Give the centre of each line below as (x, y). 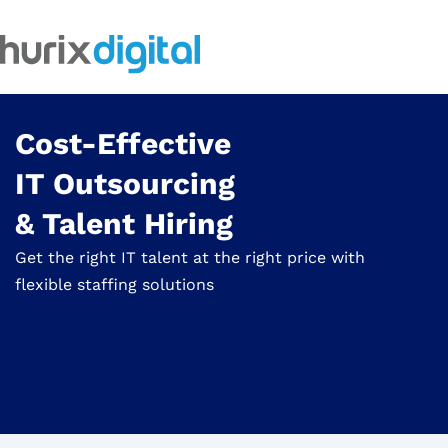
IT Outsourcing (125, 184)
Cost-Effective (123, 144)
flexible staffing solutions (114, 285)
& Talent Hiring (124, 224)
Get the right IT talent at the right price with (190, 258)
